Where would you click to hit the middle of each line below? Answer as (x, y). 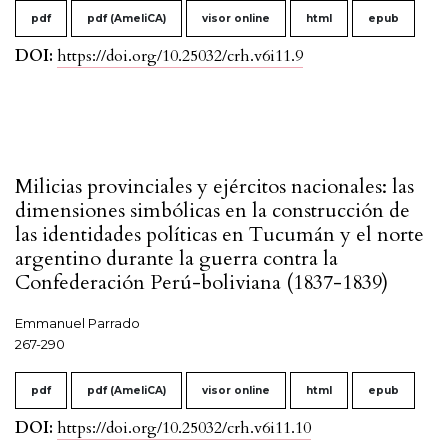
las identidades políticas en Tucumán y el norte (219, 235)
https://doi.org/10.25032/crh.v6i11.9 (180, 56)
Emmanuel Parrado (77, 323)
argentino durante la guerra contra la (176, 259)
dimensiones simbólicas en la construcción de (212, 211)
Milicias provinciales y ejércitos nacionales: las (214, 187)
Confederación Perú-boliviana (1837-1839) (201, 283)
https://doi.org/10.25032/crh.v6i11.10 (184, 428)
